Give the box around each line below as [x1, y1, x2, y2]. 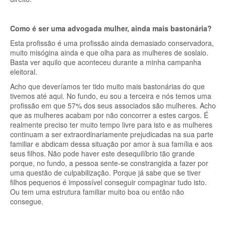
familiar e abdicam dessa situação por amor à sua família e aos [10, 139, 212, 149]
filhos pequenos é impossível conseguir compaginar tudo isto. [10, 177, 207, 187]
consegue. [10, 196, 43, 206]
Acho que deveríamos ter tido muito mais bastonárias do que [10, 81, 205, 91]
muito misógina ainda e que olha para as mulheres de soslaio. [10, 47, 208, 58]
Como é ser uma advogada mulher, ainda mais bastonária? [10, 23, 212, 33]
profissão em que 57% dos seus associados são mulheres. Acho [10, 100, 216, 110]
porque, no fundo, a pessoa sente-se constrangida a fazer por [10, 158, 208, 168]
